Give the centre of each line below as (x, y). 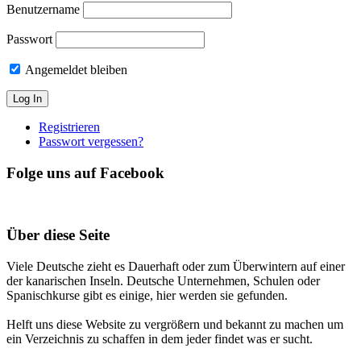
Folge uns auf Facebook (85, 173)
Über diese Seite (58, 235)
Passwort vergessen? (91, 142)
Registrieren (69, 127)
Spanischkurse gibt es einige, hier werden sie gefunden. (147, 296)
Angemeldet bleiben (75, 70)
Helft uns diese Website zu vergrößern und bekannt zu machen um (175, 325)
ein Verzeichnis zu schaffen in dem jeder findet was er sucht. (160, 339)
